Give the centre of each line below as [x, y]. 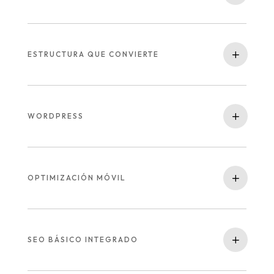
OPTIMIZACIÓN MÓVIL [76, 178]
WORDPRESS [55, 116]
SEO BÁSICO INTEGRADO [83, 239]
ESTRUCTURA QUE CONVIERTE [93, 54]
